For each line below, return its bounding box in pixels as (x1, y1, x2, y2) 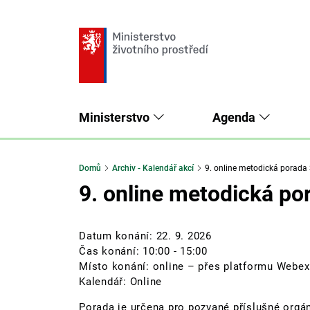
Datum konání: (79, 230, 156, 243)
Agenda (212, 110, 258, 125)
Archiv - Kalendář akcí (112, 163, 194, 174)
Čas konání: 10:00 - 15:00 (79, 245, 208, 258)
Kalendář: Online (79, 275, 162, 289)
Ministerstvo (79, 110, 152, 125)
